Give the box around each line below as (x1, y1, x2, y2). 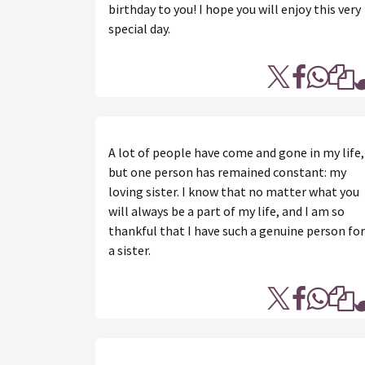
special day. (108, 20, 170, 37)
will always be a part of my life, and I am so (108, 203, 345, 219)
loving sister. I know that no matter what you (108, 183, 359, 200)
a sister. (108, 242, 151, 258)
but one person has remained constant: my (108, 164, 346, 180)
